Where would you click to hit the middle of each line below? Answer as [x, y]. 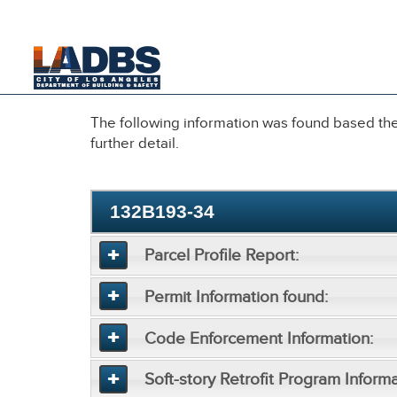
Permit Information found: [236, 297]
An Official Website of [88, 21]
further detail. [135, 144]
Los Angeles [228, 21]
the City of [168, 21]
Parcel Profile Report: [221, 256]
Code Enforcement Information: [258, 338]
